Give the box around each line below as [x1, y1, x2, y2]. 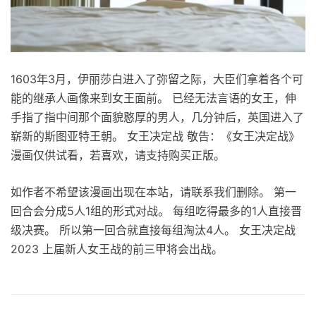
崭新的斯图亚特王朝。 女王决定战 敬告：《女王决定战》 [11, 129, 300, 144]
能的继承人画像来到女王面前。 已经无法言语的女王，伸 [11, 91, 296, 106]
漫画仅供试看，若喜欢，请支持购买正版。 [11, 148, 225, 163]
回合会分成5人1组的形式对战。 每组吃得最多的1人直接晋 [11, 204, 302, 219]
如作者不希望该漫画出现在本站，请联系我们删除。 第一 [11, 185, 296, 200]
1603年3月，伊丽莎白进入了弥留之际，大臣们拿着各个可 [11, 72, 303, 87]
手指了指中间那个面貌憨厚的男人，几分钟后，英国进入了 [11, 110, 304, 125]
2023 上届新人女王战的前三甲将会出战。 [11, 242, 223, 257]
